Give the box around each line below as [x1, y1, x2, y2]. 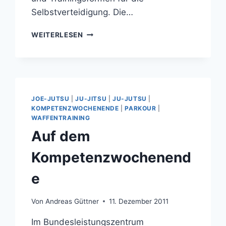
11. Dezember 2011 [108, 197, 168, 205]
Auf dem [31, 128, 91, 145]
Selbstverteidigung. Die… [31, 7, 134, 18]
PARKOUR [125, 104, 156, 112]
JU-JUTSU [112, 95, 147, 103]
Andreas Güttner [45, 197, 99, 205]
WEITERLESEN [31, 31, 83, 39]
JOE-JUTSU [31, 95, 70, 103]
